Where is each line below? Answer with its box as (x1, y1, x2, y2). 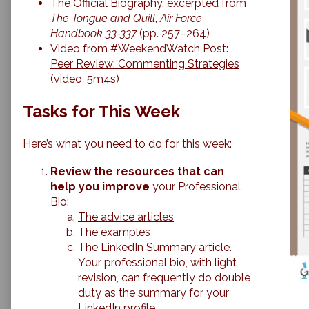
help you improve (50, 180, 150, 194)
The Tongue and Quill (50, 11, 155, 25)
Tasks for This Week (23, 101, 180, 122)
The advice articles (78, 210, 174, 224)
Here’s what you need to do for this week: (23, 137, 232, 151)
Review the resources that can (50, 165, 224, 179)
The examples (78, 226, 150, 239)
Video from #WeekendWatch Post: (50, 41, 228, 55)
